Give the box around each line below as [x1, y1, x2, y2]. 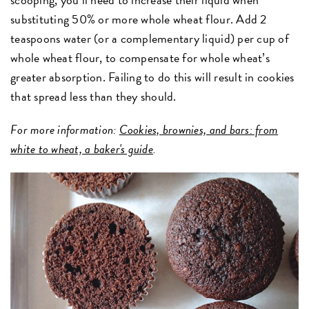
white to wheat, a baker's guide [10, 139, 153, 158]
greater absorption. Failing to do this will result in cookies [10, 67, 295, 86]
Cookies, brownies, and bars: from [119, 119, 279, 139]
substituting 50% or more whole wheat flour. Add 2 [10, 9, 267, 28]
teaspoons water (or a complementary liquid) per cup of [10, 28, 289, 48]
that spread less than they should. [10, 86, 177, 106]
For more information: [10, 119, 119, 139]
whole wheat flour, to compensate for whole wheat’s [10, 48, 270, 67]
